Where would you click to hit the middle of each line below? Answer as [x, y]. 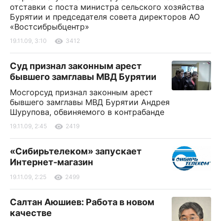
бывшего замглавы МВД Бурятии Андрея [90, 102]
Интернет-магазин [52, 162]
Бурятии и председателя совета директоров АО [105, 17]
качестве [31, 213]
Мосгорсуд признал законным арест [81, 92]
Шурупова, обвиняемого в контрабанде [87, 112]
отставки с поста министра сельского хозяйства [107, 7]
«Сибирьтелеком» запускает [76, 151]
